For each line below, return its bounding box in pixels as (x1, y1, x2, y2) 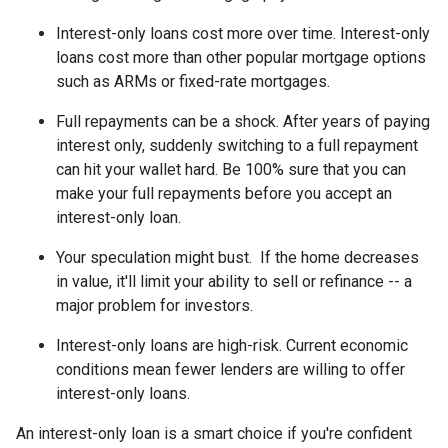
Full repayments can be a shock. (56, 112, 283, 132)
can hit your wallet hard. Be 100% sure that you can (56, 160, 406, 180)
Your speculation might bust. (56, 248, 256, 268)
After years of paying (283, 112, 430, 132)
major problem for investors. (56, 296, 253, 316)
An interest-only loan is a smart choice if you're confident (16, 424, 412, 444)
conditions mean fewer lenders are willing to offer (56, 360, 405, 380)
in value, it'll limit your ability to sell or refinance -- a (56, 272, 412, 292)
